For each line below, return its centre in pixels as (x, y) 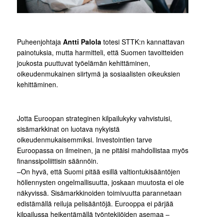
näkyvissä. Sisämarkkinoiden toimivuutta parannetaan (99, 193)
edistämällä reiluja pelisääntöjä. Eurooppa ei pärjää (95, 203)
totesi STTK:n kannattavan (143, 42)
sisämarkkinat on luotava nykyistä (68, 129)
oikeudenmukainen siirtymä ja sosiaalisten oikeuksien (99, 74)
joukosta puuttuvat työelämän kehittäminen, (84, 63)
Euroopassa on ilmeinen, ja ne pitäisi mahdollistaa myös (103, 150)
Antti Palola (82, 42)
